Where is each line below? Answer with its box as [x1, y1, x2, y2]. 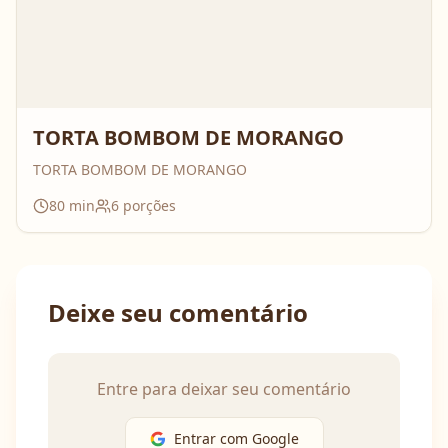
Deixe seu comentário [48, 296, 308, 329]
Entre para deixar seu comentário [97, 378, 351, 400]
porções [119, 196, 176, 215]
